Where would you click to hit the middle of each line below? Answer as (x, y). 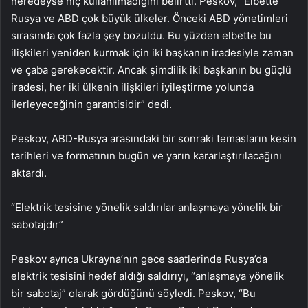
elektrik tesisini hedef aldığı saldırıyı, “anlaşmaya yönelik (147, 276)
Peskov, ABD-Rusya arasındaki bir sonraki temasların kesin (154, 139)
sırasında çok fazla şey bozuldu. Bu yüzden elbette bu (141, 35)
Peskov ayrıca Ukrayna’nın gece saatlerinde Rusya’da (139, 259)
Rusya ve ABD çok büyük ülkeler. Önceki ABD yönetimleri (150, 18)
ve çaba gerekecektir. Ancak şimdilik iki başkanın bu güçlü (151, 70)
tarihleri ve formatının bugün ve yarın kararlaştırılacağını (146, 156)
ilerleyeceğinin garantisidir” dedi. (91, 104)
